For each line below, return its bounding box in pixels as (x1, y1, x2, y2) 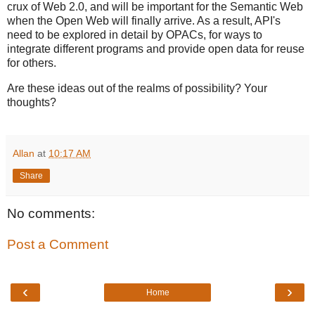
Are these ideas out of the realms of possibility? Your (7, 82, 267, 95)
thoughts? (7, 96, 56, 109)
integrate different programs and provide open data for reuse (7, 43, 304, 56)
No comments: (7, 206, 95, 221)
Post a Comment (7, 236, 108, 252)
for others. (7, 57, 56, 70)
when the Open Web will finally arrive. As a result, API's (7, 15, 281, 27)
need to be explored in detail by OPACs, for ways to (7, 29, 262, 41)
